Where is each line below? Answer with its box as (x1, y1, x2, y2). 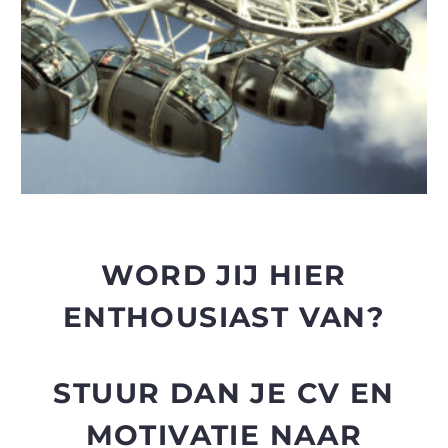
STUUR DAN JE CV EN (53, 375, 395, 410)
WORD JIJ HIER (101, 258, 347, 293)
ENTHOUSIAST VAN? (62, 300, 386, 335)
